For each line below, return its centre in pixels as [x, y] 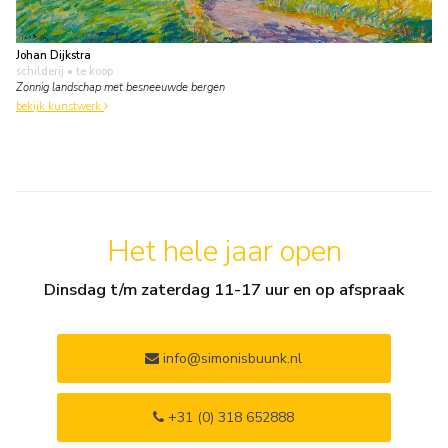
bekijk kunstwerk [60, 107]
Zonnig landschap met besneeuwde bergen [120, 88]
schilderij [40, 72]
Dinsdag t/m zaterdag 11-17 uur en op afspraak [224, 290]
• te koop [88, 72]
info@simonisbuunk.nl [231, 358]
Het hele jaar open [224, 252]
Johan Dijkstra [53, 56]
